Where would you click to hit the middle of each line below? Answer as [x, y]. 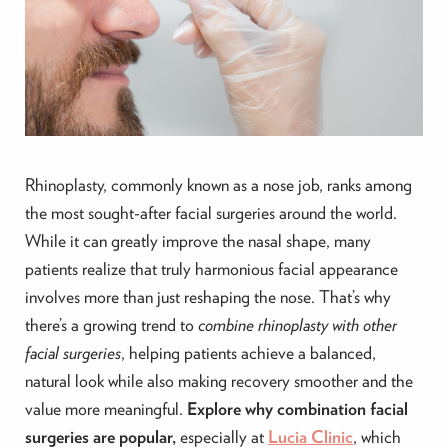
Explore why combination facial [297, 409]
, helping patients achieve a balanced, [248, 353]
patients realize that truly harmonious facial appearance [211, 269]
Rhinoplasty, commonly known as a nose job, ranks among [218, 185]
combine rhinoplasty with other [297, 325]
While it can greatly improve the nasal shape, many [197, 241]
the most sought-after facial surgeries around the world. [210, 213]
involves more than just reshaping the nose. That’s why [207, 297]
